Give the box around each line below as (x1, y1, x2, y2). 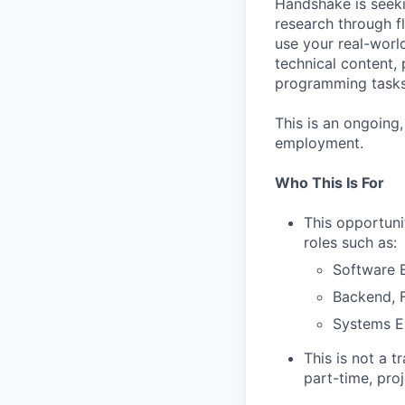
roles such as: (304, 233, 397, 251)
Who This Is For (275, 174, 384, 192)
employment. (275, 134, 363, 152)
